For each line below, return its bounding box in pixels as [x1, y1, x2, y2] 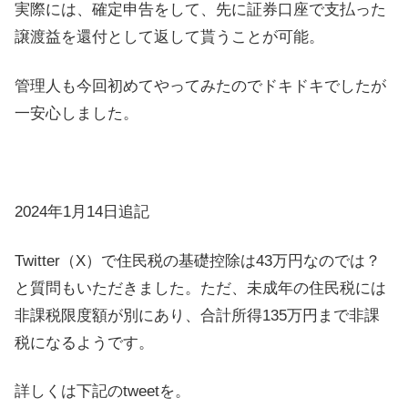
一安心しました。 [15, 105, 138, 123]
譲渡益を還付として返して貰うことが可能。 [15, 28, 324, 46]
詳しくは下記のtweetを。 [15, 382, 190, 401]
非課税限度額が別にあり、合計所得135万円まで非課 [15, 306, 380, 324]
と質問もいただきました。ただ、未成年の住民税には [15, 279, 386, 297]
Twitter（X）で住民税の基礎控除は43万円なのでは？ [15, 251, 381, 270]
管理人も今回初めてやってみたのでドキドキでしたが [15, 77, 386, 96]
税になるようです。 [15, 333, 154, 352]
